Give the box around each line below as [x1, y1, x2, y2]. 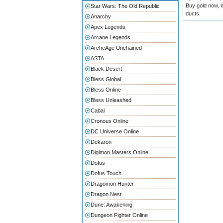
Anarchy [91, 13, 111, 19]
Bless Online [91, 87, 121, 93]
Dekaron [91, 139, 111, 145]
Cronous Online [91, 118, 128, 124]
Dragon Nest [91, 191, 121, 197]
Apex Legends [91, 24, 125, 30]
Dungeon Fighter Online [91, 212, 148, 218]
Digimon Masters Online [91, 149, 148, 155]
